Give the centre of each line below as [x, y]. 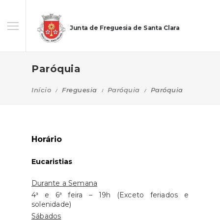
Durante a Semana [65, 183]
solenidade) [52, 204]
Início [41, 90]
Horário [47, 139]
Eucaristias [52, 162]
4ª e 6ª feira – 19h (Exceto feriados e [110, 195]
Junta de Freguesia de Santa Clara [124, 28]
